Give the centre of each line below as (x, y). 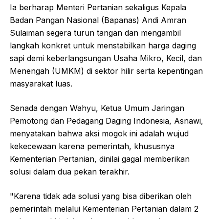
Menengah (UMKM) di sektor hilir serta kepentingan (106, 71)
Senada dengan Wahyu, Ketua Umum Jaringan (97, 108)
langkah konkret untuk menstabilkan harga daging (103, 45)
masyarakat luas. (41, 83)
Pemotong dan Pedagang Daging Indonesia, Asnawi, (107, 120)
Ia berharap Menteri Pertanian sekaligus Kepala (98, 7)
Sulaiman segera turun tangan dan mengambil (95, 33)
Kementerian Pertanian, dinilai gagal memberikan (100, 159)
